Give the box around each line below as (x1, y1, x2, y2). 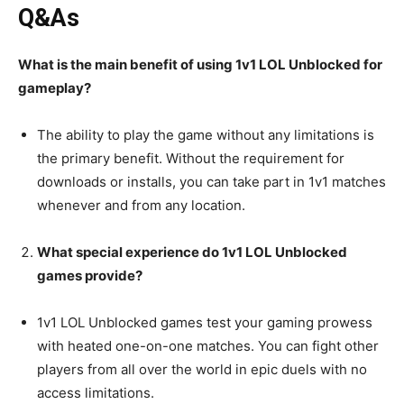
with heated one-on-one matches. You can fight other (37, 337, 379, 355)
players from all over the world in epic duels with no (37, 361, 367, 379)
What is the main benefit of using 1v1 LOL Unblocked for (18, 56, 382, 74)
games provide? (37, 267, 142, 285)
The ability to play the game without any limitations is (37, 126, 374, 144)
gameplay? (18, 79, 91, 97)
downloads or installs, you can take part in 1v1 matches (37, 173, 386, 191)
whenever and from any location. (37, 197, 245, 215)
